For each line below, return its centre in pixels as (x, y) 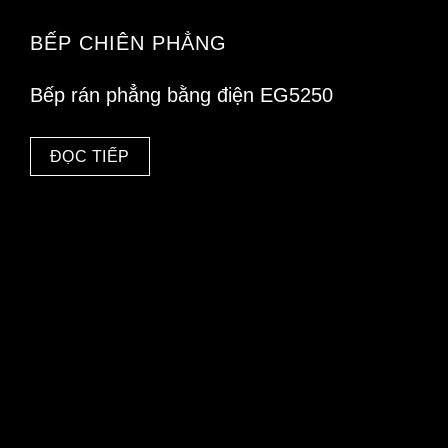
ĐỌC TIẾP (89, 156)
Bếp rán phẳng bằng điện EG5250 (181, 95)
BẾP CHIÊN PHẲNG (128, 42)
